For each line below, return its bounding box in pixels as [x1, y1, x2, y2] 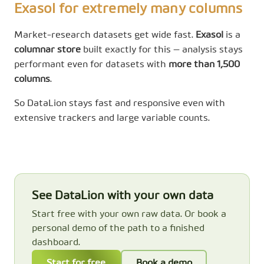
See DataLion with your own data [31, 190, 213, 202]
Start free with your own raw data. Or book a [31, 209, 226, 219]
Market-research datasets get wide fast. [14, 30, 196, 40]
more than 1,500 [169, 60, 240, 70]
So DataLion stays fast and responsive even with [14, 98, 225, 108]
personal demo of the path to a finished [31, 223, 204, 233]
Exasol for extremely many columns [14, 2, 243, 16]
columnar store [14, 45, 81, 55]
